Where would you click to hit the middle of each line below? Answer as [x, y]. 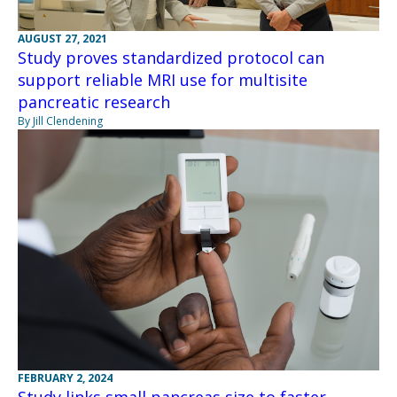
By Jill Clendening [60, 121]
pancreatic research [94, 102]
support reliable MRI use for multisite [163, 80]
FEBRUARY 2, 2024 [65, 378]
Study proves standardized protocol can [171, 58]
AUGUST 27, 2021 [62, 39]
